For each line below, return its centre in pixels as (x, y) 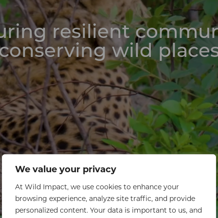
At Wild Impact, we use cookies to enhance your (97, 188)
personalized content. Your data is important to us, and (109, 211)
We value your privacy (66, 170)
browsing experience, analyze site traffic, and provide (105, 199)
